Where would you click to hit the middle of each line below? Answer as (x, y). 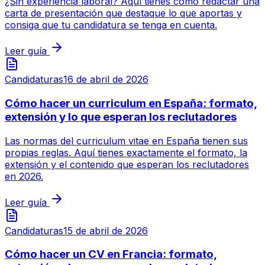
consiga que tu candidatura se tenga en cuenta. (111, 25)
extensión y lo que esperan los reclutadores (121, 117)
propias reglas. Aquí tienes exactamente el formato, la (126, 152)
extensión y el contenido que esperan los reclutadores (127, 164)
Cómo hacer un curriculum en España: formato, (131, 103)
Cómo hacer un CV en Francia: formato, (111, 254)
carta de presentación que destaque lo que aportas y (123, 13)
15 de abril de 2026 (106, 230)
